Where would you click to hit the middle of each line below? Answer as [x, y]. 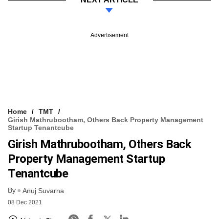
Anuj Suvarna [43, 191]
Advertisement [109, 35]
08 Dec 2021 [25, 203]
